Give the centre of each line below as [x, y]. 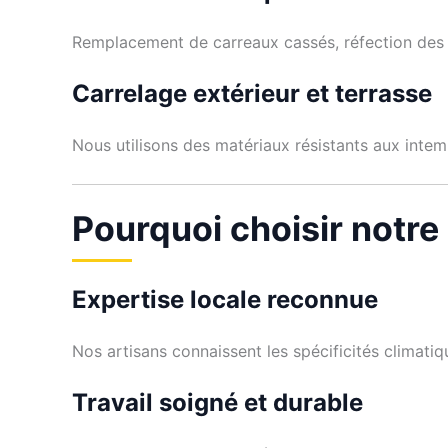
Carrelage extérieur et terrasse [252, 94]
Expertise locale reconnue [225, 299]
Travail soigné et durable [217, 403]
